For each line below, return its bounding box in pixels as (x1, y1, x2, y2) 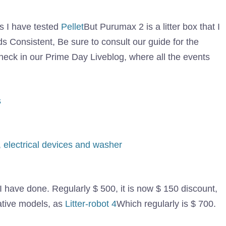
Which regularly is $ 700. (117, 199, 216, 209)
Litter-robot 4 (65, 199, 117, 209)
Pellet (61, 22, 84, 32)
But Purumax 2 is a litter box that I (84, 22, 220, 32)
